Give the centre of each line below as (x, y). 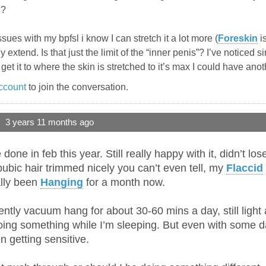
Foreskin (238, 39)
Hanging (62, 183)
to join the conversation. (77, 87)
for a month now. (124, 183)
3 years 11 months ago (50, 123)
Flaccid (245, 168)
